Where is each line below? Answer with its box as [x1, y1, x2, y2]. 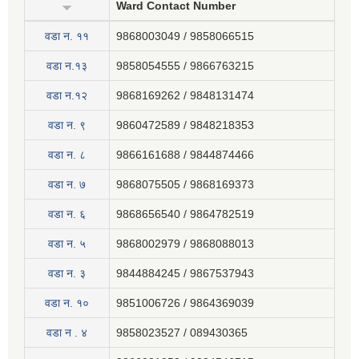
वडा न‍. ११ [45, 30, 89, 42]
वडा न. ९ [48, 119, 86, 131]
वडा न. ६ [48, 208, 86, 220]
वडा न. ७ [48, 178, 86, 191]
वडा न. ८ [48, 148, 86, 161]
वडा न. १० [45, 296, 89, 309]
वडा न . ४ [46, 326, 87, 339]
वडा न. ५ [48, 237, 86, 250]
